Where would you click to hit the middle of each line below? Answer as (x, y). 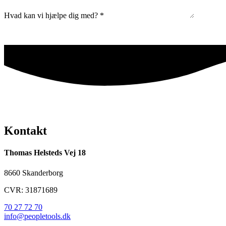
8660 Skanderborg (34, 173)
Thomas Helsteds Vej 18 (45, 153)
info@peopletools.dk (37, 216)
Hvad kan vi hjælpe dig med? (52, 16)
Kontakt (25, 131)
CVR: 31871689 (31, 190)
